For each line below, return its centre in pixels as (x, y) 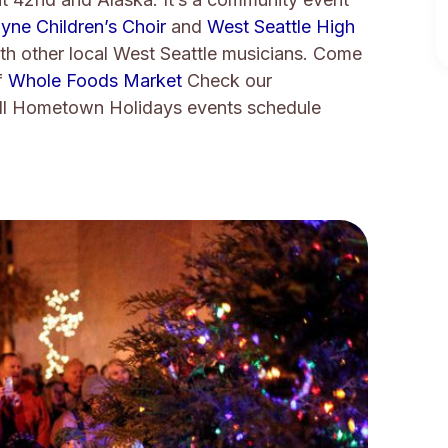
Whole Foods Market (95, 81)
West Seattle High (281, 27)
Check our (227, 81)
